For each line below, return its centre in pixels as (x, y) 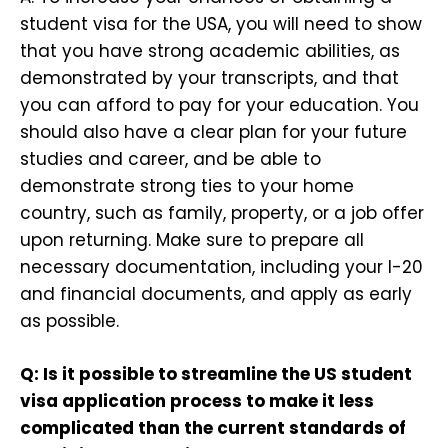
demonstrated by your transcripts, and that (209, 78)
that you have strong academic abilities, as (210, 51)
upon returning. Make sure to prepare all (192, 240)
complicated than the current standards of (213, 427)
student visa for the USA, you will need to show (221, 24)
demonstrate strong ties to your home (187, 186)
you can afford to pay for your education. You (219, 105)
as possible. (69, 321)
